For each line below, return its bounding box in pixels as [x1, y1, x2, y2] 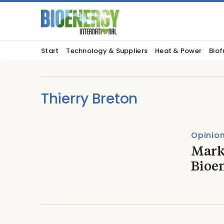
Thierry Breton [41, 89, 138, 108]
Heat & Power [155, 46, 202, 55]
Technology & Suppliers [66, 46, 148, 55]
